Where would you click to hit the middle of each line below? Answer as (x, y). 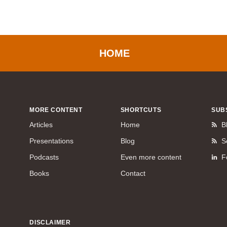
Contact (133, 173)
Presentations (52, 141)
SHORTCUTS (141, 110)
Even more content (151, 157)
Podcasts (44, 157)
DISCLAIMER (50, 222)
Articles (41, 125)
